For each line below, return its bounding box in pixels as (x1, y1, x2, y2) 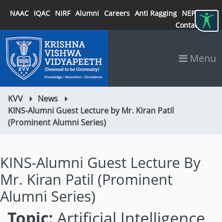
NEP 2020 (182, 8, 213, 18)
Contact (175, 20, 201, 30)
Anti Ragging (135, 8, 177, 18)
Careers (104, 8, 130, 18)
